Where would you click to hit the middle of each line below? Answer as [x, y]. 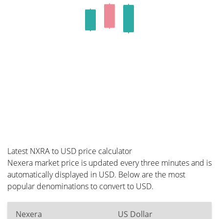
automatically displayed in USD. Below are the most [96, 175]
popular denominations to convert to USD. [80, 186]
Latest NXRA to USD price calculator [70, 151]
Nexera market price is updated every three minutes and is [109, 163]
